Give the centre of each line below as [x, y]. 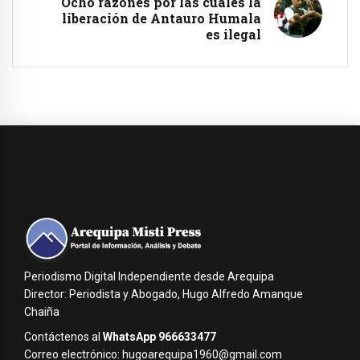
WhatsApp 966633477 [160, 336]
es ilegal [233, 34]
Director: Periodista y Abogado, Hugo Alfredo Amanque [164, 294]
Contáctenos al [63, 336]
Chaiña [42, 311]
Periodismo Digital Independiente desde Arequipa [149, 276]
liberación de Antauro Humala [162, 18]
